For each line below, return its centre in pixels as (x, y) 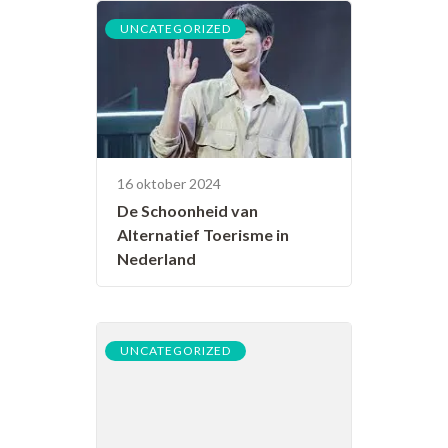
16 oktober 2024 (169, 184)
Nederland (156, 259)
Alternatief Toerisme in (203, 235)
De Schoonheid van (187, 211)
